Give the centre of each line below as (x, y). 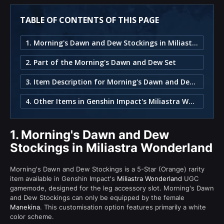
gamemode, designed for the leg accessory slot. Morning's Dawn (112, 188)
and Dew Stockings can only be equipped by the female (97, 197)
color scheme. (32, 216)
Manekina (25, 207)
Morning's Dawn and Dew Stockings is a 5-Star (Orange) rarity (107, 169)
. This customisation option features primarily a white (123, 207)
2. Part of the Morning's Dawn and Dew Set (101, 62)
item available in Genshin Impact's (63, 178)
